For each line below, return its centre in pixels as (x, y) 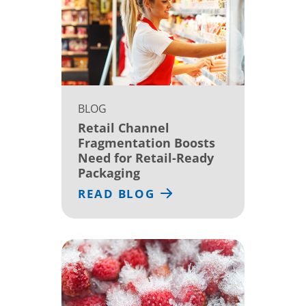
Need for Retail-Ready (146, 157)
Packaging (109, 172)
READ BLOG (116, 193)
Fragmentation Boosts (147, 142)
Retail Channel (124, 127)
